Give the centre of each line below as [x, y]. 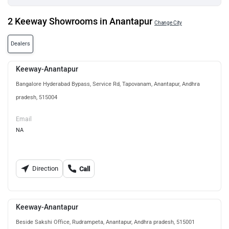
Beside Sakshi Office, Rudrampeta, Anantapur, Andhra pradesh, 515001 [105, 222]
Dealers [20, 44]
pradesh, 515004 [37, 97]
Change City [168, 23]
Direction [45, 168]
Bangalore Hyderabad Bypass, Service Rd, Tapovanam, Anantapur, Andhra [108, 84]
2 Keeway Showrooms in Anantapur [80, 21]
